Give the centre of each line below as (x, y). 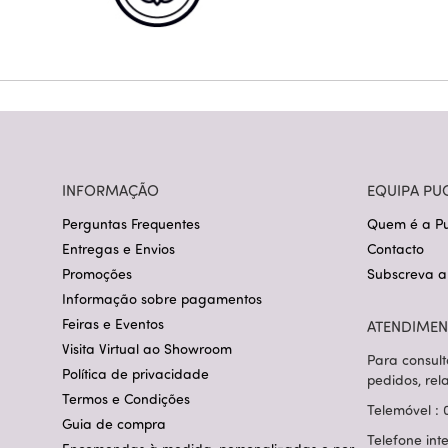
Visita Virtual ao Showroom (147, 349)
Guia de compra (114, 424)
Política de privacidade (135, 374)
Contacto (395, 249)
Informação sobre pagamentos (162, 299)
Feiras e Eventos (113, 324)
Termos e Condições (126, 399)
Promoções (97, 274)
